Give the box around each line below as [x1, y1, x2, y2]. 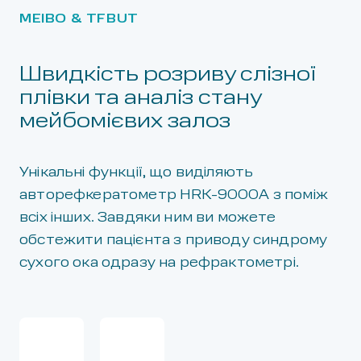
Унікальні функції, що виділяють [19, 166, 254, 180]
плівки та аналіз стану [19, 88, 261, 109]
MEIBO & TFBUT [19, 14, 139, 26]
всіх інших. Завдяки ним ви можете [19, 211, 276, 225]
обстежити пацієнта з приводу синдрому [19, 234, 328, 247]
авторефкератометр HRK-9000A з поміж [19, 189, 328, 202]
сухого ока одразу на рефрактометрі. [19, 256, 299, 270]
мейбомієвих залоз [19, 111, 230, 132]
